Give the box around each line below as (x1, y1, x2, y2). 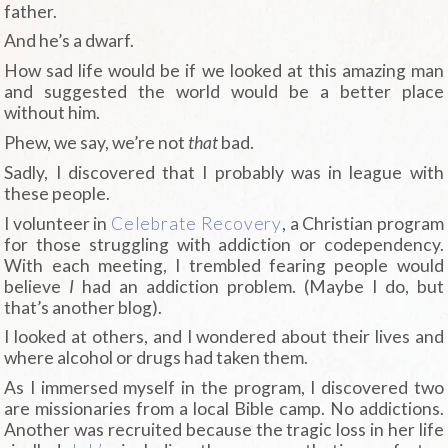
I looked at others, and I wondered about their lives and (4, 326, 444, 348)
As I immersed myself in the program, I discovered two (4, 377, 444, 399)
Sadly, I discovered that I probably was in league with (4, 161, 444, 183)
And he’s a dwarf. (4, 30, 135, 52)
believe (4, 275, 70, 297)
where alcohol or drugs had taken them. (4, 347, 309, 369)
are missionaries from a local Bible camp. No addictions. (4, 398, 444, 420)
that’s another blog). (4, 296, 163, 318)
